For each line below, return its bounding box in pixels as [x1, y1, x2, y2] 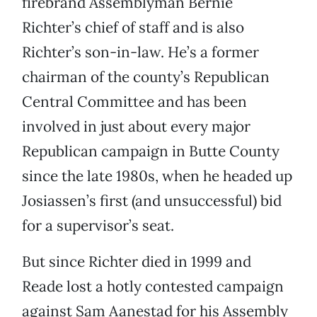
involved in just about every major [22, 117, 250, 137]
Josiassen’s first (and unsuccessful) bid [22, 191, 282, 211]
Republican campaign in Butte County [22, 142, 279, 161]
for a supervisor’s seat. [22, 216, 174, 236]
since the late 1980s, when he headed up [22, 166, 292, 186]
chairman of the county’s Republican [22, 67, 270, 87]
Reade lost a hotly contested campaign [22, 277, 284, 296]
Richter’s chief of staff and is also [22, 18, 244, 38]
